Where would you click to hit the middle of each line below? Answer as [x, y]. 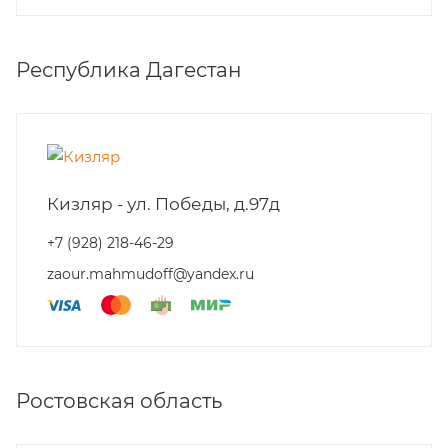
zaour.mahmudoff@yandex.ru [150, 274]
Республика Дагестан [128, 70]
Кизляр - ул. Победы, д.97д [163, 204]
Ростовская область [119, 401]
